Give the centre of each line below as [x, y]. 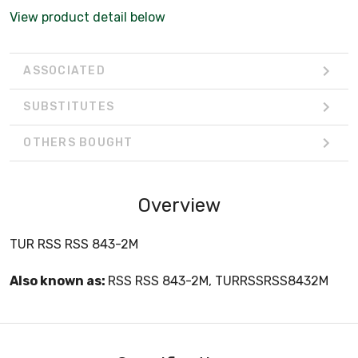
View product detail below [88, 17]
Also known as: [59, 280]
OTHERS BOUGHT [78, 143]
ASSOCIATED [64, 71]
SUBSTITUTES [69, 107]
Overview [179, 205]
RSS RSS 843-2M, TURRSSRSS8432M [218, 280]
